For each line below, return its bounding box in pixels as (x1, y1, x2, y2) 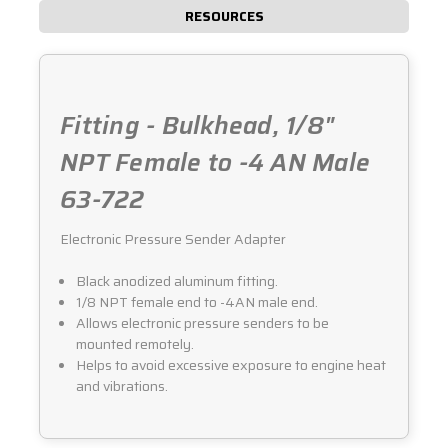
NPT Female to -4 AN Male (60, 143, 370, 182)
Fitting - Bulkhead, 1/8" (60, 106, 334, 145)
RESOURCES (184, 5, 264, 27)
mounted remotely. (76, 332, 195, 355)
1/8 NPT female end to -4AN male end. (76, 290, 319, 313)
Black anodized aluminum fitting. (76, 269, 279, 292)
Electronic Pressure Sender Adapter (60, 227, 286, 250)
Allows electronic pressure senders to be (76, 311, 330, 334)
